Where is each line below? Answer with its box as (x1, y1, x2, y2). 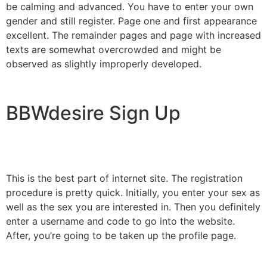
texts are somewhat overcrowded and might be (6, 43, 221, 55)
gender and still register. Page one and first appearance (6, 14, 257, 27)
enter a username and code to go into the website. (6, 215, 235, 227)
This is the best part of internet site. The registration (6, 172, 243, 184)
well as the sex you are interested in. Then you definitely (6, 200, 260, 213)
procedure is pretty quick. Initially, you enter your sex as (6, 186, 260, 198)
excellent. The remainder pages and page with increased (6, 29, 261, 41)
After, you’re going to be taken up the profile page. (6, 229, 236, 241)
